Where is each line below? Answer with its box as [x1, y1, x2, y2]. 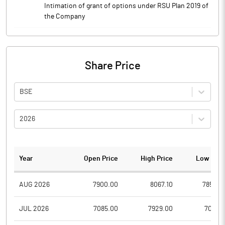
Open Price [84, 155, 119, 162]
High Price [140, 155, 173, 162]
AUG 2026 [19, 181, 50, 188]
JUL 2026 [19, 205, 49, 212]
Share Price [84, 60, 141, 71]
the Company [44, 13, 85, 20]
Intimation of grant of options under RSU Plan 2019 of [44, 3, 208, 10]
